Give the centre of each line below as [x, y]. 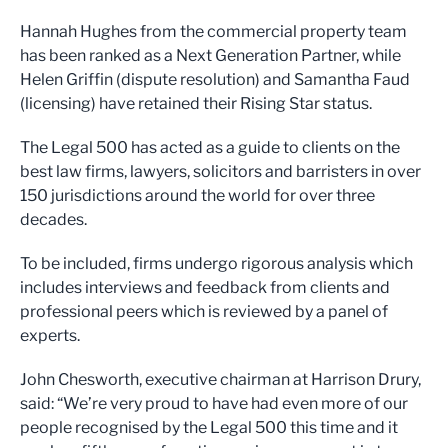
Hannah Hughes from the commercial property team [213, 32]
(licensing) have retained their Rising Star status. [196, 104]
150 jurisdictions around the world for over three [197, 196]
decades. [55, 220]
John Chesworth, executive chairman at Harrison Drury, [220, 380]
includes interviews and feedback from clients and [205, 288]
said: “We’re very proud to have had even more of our [214, 404]
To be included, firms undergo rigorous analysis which [216, 264]
